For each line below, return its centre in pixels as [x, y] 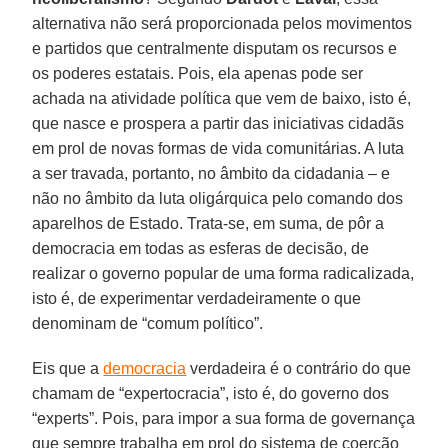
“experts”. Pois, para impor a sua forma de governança [224, 418]
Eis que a [68, 368]
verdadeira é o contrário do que [299, 368]
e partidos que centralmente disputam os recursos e [215, 48]
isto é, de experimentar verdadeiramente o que [197, 298]
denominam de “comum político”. [148, 323]
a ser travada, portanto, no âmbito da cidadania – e [211, 173]
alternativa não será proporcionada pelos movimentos [222, 23]
